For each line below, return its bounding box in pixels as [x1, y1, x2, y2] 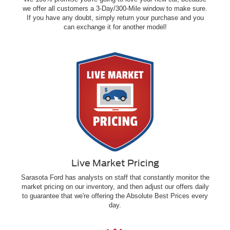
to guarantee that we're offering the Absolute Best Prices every [22, 191, 208, 200]
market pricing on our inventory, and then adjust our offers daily [21, 182, 209, 190]
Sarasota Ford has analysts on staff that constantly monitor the [21, 173, 209, 181]
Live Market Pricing [71, 157, 159, 168]
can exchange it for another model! [63, 23, 167, 31]
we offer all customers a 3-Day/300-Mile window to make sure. [23, 4, 207, 12]
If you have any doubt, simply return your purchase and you [26, 13, 204, 22]
